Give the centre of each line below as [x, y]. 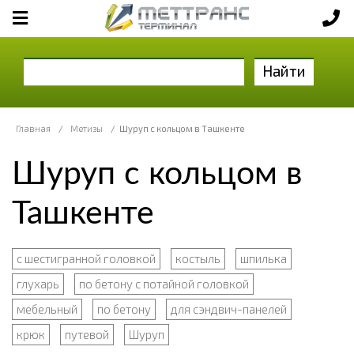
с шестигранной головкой [86, 258]
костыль [198, 258]
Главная [33, 128]
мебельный [47, 309]
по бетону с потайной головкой [164, 283]
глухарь [38, 283]
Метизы [87, 128]
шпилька [264, 258]
